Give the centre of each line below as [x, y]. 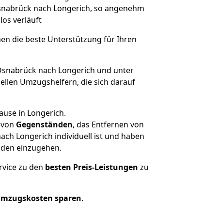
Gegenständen [44, 124]
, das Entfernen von [108, 124]
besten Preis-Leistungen [92, 167]
